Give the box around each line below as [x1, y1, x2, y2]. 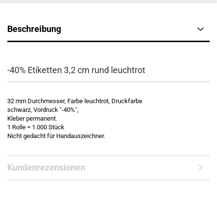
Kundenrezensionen [7, 162, 85, 172]
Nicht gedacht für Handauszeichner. [7, 132, 105, 139]
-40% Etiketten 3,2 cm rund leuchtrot [7, 65, 145, 75]
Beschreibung [7, 24, 61, 34]
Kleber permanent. [7, 115, 57, 122]
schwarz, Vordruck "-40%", [7, 106, 78, 113]
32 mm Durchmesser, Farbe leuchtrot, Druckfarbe [7, 97, 142, 105]
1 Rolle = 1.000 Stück [7, 124, 64, 131]
